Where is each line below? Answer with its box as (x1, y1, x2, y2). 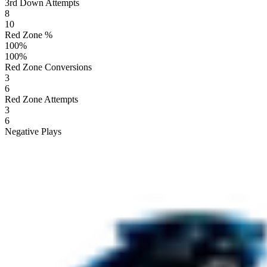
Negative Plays (5, 126, 61, 136)
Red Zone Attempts (5, 94, 78, 104)
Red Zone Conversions (5, 61, 92, 72)
